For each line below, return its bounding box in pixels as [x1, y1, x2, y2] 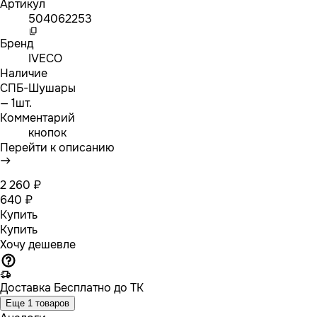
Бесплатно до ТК [51, 279, 144, 295]
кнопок [28, 125, 67, 140]
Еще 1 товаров [6, 297, 69, 309]
